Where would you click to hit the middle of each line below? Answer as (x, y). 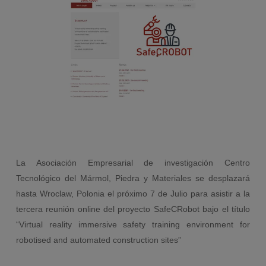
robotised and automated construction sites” (98, 240)
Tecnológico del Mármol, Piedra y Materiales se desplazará (133, 178)
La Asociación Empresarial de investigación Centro (133, 163)
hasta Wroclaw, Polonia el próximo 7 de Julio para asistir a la (133, 194)
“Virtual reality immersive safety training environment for (133, 225)
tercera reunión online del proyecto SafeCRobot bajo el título (133, 209)
